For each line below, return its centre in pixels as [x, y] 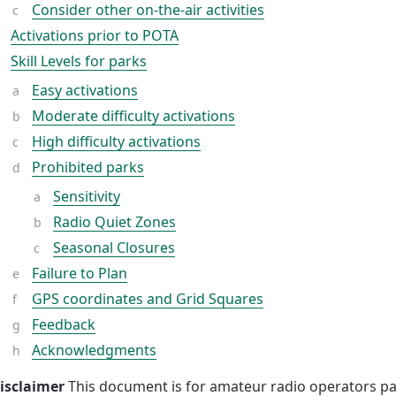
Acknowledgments [94, 350]
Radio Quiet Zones [114, 222]
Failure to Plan [80, 273]
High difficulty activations [116, 141]
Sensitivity [87, 196]
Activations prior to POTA [95, 35]
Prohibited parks [88, 167]
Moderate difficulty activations [133, 116]
